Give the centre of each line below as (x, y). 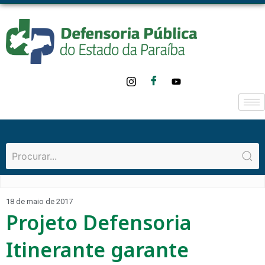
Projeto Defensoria (99, 223)
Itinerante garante (97, 250)
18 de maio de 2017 (39, 202)
